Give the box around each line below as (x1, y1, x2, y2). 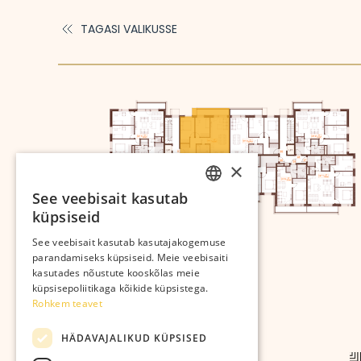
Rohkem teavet (32, 297, 102, 310)
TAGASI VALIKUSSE (81, 20, 177, 37)
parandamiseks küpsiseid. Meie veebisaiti (32, 251, 229, 264)
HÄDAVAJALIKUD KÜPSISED (61, 330, 207, 345)
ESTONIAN (203, 197, 246, 209)
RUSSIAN (203, 224, 239, 236)
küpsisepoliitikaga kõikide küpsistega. (32, 281, 209, 295)
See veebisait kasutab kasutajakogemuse (32, 235, 226, 249)
